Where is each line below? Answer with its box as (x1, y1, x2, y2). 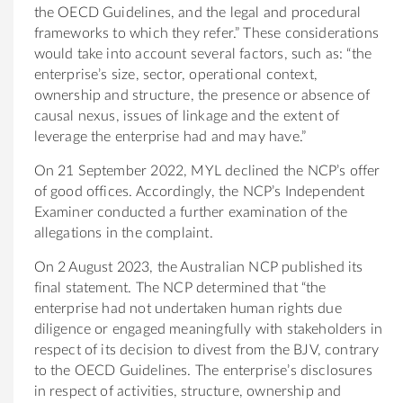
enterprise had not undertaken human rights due (33, 300, 342, 316)
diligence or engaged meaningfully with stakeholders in (33, 321, 383, 336)
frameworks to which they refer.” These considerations (33, 25, 380, 40)
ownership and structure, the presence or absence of (33, 87, 371, 103)
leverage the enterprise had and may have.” (33, 129, 307, 144)
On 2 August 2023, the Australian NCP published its (33, 259, 363, 274)
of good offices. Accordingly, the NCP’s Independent (33, 184, 365, 199)
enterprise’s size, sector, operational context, (33, 67, 318, 82)
